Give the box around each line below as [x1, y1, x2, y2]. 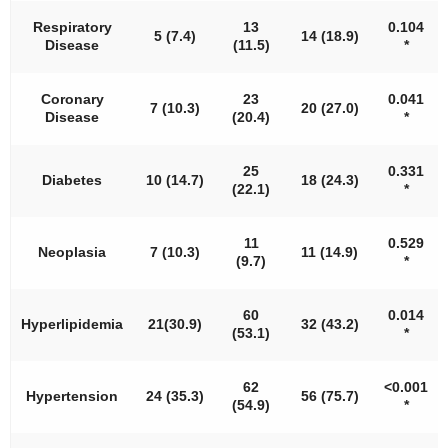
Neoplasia [38, 244, 106, 260]
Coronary [40, 91, 104, 107]
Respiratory [32, 19, 112, 35]
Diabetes [42, 172, 102, 188]
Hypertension [26, 388, 118, 404]
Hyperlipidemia [21, 316, 123, 332]
